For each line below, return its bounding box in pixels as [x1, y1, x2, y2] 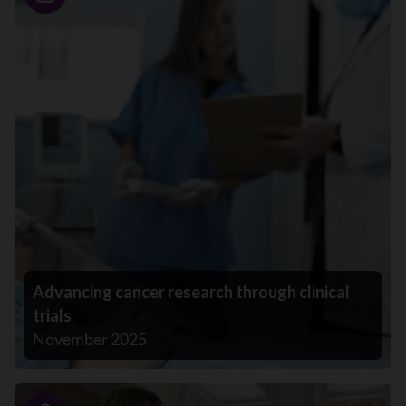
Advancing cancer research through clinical [33, 282, 350, 303]
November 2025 [33, 329, 147, 350]
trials [33, 305, 72, 326]
